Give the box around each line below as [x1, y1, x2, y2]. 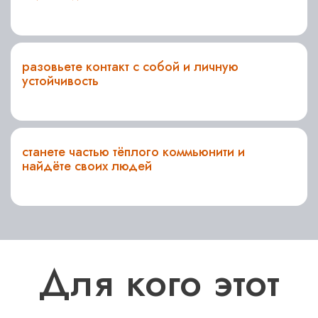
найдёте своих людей [22, 157, 152, 175]
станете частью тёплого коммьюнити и [22, 143, 245, 161]
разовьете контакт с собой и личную [22, 57, 238, 76]
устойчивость [22, 72, 99, 90]
